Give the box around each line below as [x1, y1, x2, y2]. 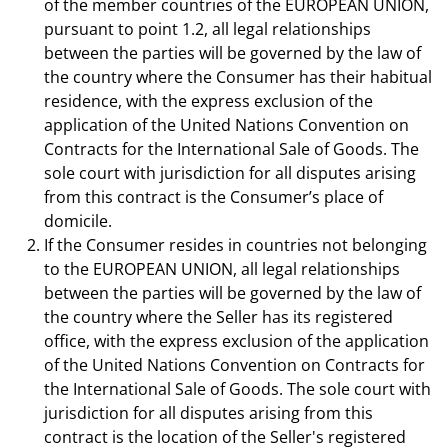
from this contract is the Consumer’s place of [44, 186, 383, 208]
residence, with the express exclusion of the [44, 90, 373, 112]
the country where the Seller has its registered [44, 306, 393, 328]
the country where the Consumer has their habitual [44, 66, 432, 88]
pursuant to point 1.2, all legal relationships [44, 18, 371, 40]
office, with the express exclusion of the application [44, 330, 429, 352]
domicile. [44, 210, 112, 232]
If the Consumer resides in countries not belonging [44, 234, 427, 256]
